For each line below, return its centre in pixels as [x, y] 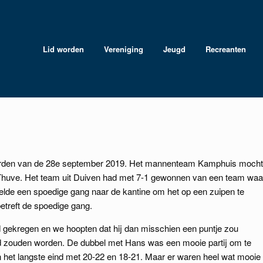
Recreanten [226, 49]
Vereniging [124, 49]
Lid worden [63, 49]
